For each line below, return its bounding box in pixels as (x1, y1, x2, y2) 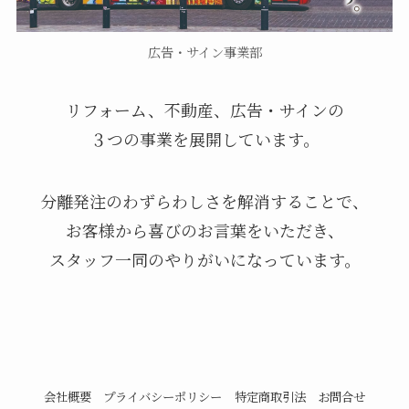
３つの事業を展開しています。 (89, 126, 320, 151)
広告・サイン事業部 (147, 43, 262, 62)
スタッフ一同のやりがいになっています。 (48, 246, 361, 271)
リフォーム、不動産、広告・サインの (65, 97, 344, 121)
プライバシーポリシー (103, 388, 223, 406)
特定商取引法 (234, 388, 306, 406)
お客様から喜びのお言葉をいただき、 (65, 217, 344, 242)
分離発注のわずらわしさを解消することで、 (40, 188, 369, 213)
